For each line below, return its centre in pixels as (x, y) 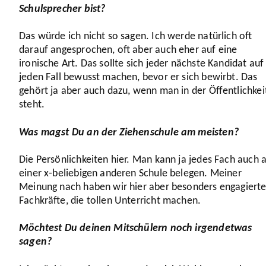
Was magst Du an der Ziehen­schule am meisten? (130, 132)
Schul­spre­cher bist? (64, 9)
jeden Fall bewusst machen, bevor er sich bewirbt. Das (138, 78)
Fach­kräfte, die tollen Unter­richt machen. (111, 201)
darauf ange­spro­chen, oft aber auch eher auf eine (128, 50)
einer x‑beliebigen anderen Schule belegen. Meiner (130, 173)
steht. (33, 105)
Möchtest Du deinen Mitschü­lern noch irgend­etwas (136, 229)
